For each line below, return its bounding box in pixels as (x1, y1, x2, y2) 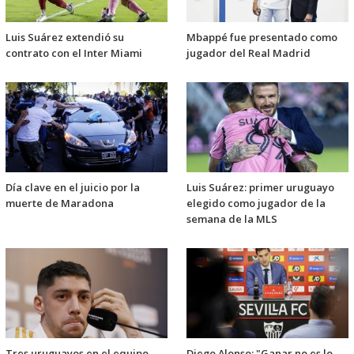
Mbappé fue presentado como (186, 30, 337, 45)
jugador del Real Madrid (186, 46, 311, 61)
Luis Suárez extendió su (6, 30, 124, 45)
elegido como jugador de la (186, 196, 326, 211)
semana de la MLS (186, 212, 277, 227)
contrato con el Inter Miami (6, 46, 142, 61)
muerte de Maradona (6, 196, 114, 211)
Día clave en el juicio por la (6, 180, 140, 195)
